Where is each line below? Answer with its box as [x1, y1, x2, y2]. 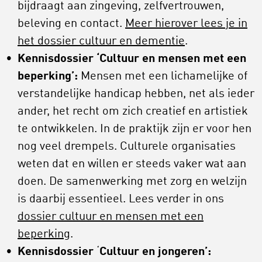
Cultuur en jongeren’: [99, 246, 211, 258]
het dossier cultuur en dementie [18, 36, 185, 48]
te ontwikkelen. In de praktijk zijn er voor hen [18, 123, 251, 136]
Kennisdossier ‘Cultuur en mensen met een [18, 53, 246, 65]
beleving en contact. [18, 18, 125, 30]
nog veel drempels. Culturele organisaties [18, 141, 236, 153]
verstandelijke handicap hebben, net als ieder [18, 88, 254, 101]
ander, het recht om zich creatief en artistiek [18, 106, 248, 118]
